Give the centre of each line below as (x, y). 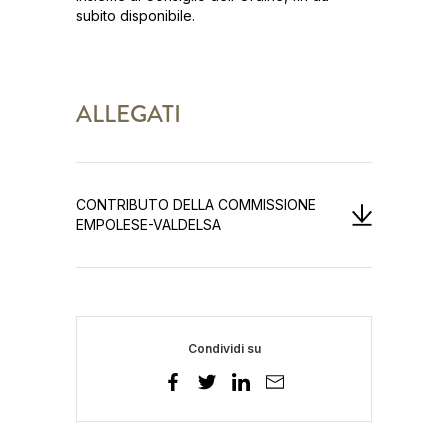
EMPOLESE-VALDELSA (148, 224)
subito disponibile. (135, 15)
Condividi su (224, 348)
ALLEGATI (128, 114)
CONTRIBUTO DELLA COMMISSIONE (196, 204)
